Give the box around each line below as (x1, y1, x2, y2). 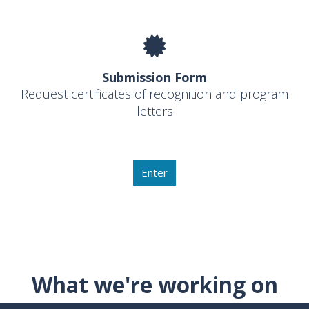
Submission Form (102, 69, 207, 86)
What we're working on (31, 269, 278, 299)
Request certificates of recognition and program (21, 86, 288, 103)
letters (136, 103, 173, 120)
